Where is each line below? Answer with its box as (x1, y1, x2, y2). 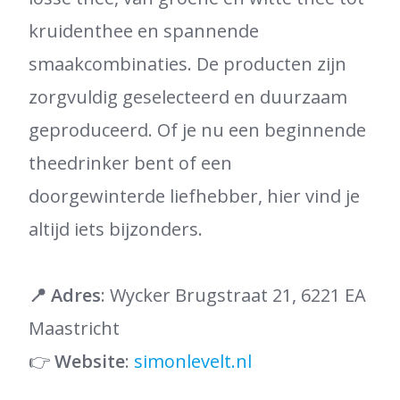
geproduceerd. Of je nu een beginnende (29, 118, 366, 142)
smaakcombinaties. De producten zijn (29, 52, 346, 76)
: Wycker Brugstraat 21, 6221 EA (101, 283, 366, 307)
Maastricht (29, 316, 120, 340)
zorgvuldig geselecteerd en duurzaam (29, 85, 347, 109)
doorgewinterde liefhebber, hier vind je (29, 184, 360, 208)
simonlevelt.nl (134, 349, 252, 373)
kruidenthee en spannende (29, 19, 259, 43)
